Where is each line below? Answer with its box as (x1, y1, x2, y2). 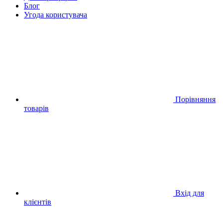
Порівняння (175, 95, 216, 104)
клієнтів (24, 197, 51, 206)
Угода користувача (24, 10, 87, 19)
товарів (24, 104, 49, 112)
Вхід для (175, 188, 204, 197)
